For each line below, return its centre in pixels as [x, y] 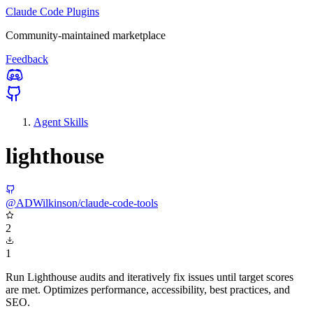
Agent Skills [61, 122]
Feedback [27, 59]
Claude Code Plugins [52, 12]
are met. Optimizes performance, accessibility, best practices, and [148, 289]
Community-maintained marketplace [86, 35]
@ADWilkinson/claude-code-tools [82, 203]
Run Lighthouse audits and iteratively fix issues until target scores [150, 277]
